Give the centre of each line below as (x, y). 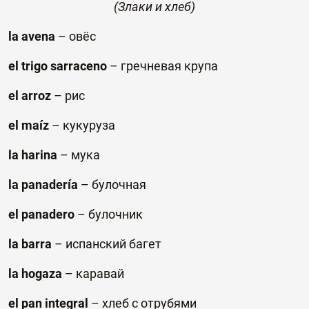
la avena (32, 36)
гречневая (151, 66)
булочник (116, 214)
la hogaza (35, 273)
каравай (100, 273)
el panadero (41, 214)
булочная (119, 185)
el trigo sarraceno (58, 66)
